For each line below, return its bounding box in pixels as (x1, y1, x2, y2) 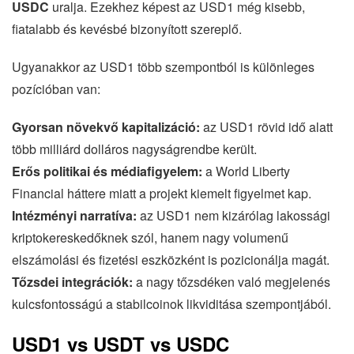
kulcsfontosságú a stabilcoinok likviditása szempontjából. (12, 294, 331, 313)
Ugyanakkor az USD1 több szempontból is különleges (12, 57, 314, 76)
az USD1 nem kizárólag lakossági (137, 205, 330, 224)
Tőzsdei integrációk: (12, 272, 133, 291)
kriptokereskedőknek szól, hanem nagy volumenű (12, 228, 288, 247)
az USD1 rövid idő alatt (200, 117, 333, 136)
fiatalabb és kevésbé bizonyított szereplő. (12, 19, 242, 38)
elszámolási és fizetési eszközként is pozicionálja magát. (12, 250, 330, 269)
